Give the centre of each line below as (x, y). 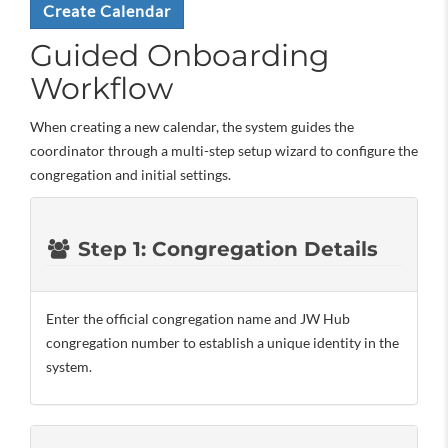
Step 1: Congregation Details (224, 249)
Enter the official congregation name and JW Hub (198, 318)
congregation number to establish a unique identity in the (222, 342)
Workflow (101, 88)
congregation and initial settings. (130, 174)
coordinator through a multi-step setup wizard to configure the (224, 150)
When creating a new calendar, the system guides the (192, 126)
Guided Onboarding (180, 55)
